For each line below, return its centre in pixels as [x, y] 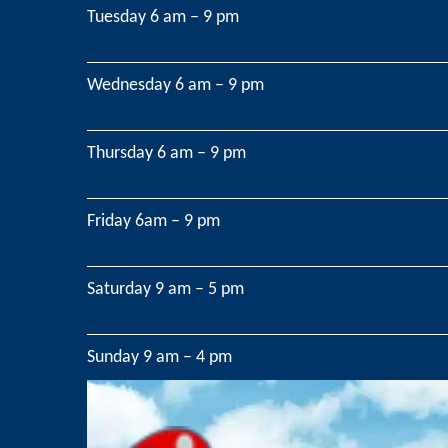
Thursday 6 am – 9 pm [166, 153]
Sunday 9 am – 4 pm [159, 357]
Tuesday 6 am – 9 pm [163, 17]
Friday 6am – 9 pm [153, 221]
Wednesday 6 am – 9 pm [175, 85]
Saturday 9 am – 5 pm [165, 289]
